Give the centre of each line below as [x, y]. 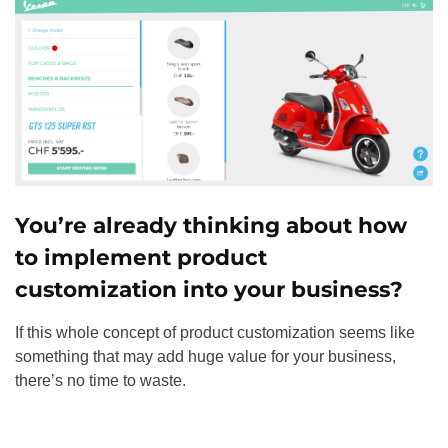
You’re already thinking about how [211, 225]
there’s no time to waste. [100, 381]
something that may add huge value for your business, [205, 357]
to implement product [141, 257]
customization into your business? [209, 289]
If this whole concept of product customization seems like [215, 333]
